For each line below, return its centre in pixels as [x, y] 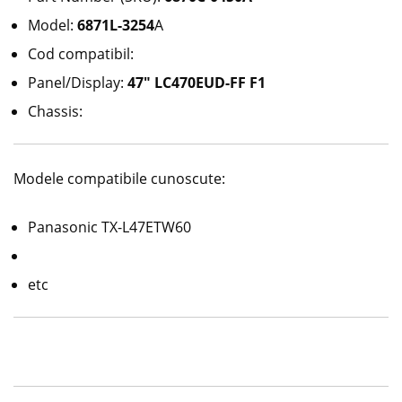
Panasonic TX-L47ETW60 [109, 227]
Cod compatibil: [83, 54]
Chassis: [55, 112]
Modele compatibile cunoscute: [119, 179]
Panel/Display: [76, 83]
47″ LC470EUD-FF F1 [195, 83]
